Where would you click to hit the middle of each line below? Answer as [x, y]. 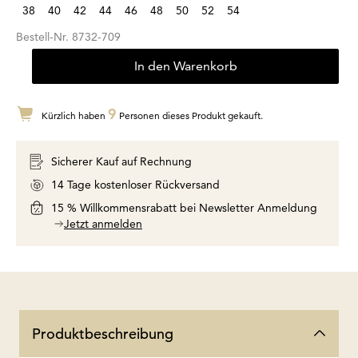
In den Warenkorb [185, 66]
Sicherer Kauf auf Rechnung [121, 161]
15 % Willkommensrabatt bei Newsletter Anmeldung [184, 207]
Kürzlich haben [75, 115]
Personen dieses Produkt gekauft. [190, 115]
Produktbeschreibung [103, 333]
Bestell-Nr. [44, 36]
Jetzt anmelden [103, 223]
